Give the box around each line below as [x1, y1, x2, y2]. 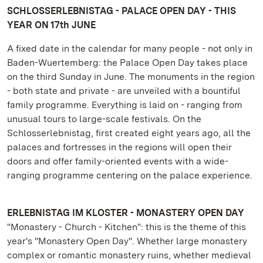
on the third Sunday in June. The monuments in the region [7, 71, 255, 82]
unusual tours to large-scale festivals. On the [7, 113, 201, 124]
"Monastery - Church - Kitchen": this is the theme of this [7, 221, 246, 232]
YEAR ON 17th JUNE [7, 19, 96, 31]
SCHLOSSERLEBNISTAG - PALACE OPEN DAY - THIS [7, 5, 236, 16]
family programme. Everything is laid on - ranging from [7, 99, 242, 110]
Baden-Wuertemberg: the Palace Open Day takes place [7, 57, 248, 68]
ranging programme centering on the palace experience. [7, 170, 252, 181]
